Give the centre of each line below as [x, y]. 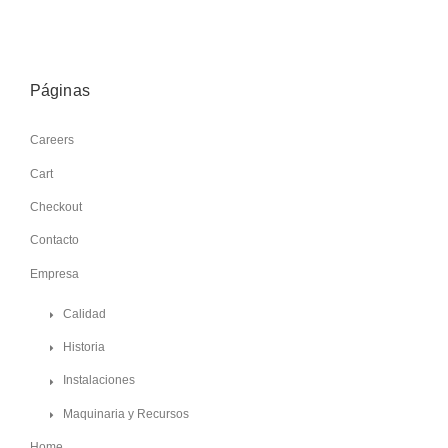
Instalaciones [99, 380]
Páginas [60, 90]
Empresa [54, 273]
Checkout [56, 207]
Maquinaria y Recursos [126, 413]
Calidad [84, 313]
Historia [84, 347]
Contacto [54, 240]
